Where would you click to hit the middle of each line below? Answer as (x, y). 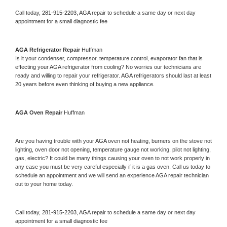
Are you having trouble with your (55, 141)
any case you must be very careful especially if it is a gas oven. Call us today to (113, 166)
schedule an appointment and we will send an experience (85, 175)
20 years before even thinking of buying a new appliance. (86, 84)
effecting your (32, 67)
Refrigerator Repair (55, 49)
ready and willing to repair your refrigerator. (68, 75)
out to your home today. (44, 184)
